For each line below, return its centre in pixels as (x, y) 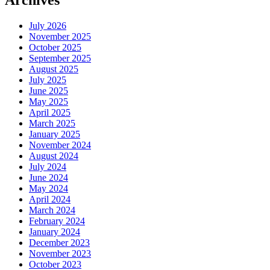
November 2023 (60, 253)
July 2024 (48, 166)
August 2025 (54, 69)
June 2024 (49, 177)
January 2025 (55, 134)
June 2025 (49, 90)
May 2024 (49, 188)
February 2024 (57, 221)
